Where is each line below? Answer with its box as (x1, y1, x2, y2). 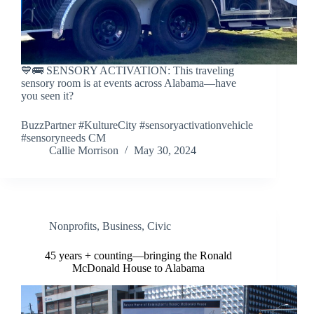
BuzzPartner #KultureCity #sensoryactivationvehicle (21, 119, 253, 132)
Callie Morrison (49, 144, 118, 157)
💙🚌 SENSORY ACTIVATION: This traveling (21, 64, 234, 77)
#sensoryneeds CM (21, 132, 106, 144)
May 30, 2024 (134, 144, 196, 157)
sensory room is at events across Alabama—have (21, 77, 236, 90)
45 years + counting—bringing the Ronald (44, 250, 232, 262)
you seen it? (21, 90, 74, 102)
